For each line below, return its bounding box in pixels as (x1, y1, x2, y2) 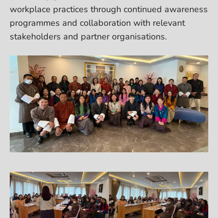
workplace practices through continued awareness (10, 3, 208, 15)
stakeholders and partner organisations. (10, 30, 167, 42)
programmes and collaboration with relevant (10, 17, 185, 29)
